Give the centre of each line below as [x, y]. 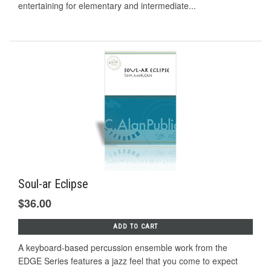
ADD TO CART [135, 226]
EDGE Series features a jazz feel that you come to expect [128, 260]
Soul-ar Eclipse [53, 184]
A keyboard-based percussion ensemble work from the [123, 247]
